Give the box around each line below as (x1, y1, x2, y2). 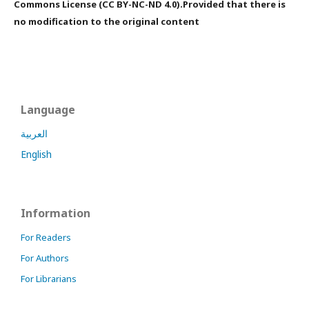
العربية (21, 126, 48, 140)
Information (21, 205, 90, 221)
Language (21, 101, 75, 117)
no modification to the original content (14, 14, 199, 28)
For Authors (21, 251, 69, 264)
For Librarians (21, 272, 77, 285)
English (21, 147, 52, 161)
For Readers (21, 230, 71, 243)
